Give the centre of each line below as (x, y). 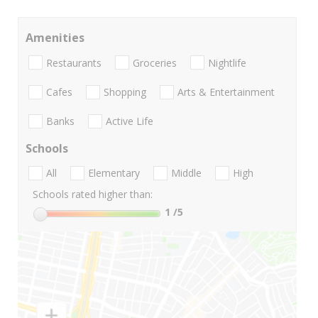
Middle (186, 173)
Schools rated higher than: (93, 194)
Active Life (130, 121)
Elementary (114, 173)
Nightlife (227, 62)
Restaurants (74, 62)
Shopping (125, 92)
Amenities (55, 38)
